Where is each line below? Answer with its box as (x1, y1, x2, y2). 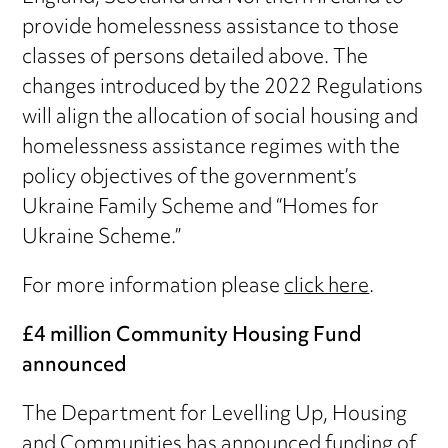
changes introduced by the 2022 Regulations (22, 68, 424, 110)
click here (284, 267, 370, 309)
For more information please (22, 267, 285, 309)
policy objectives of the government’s (22, 158, 358, 200)
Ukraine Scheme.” (22, 218, 182, 260)
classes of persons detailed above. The (22, 38, 369, 80)
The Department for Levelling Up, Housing (22, 395, 408, 437)
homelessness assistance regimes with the (22, 128, 401, 170)
